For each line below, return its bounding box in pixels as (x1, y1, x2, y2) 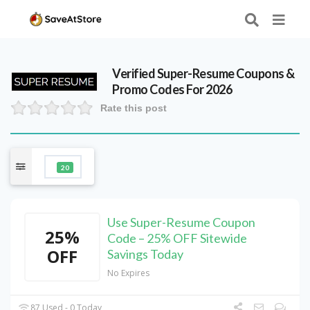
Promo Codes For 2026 (112, 82, 232, 98)
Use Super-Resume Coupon (107, 215, 255, 230)
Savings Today (107, 246, 183, 262)
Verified (112, 66, 157, 82)
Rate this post (100, 102, 167, 114)
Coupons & (234, 66, 295, 82)
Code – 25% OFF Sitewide (107, 230, 247, 246)
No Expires (107, 267, 149, 280)
